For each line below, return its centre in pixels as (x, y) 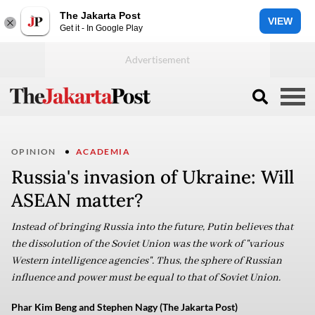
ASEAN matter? (77, 200)
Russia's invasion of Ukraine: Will (153, 177)
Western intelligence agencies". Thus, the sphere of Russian (147, 261)
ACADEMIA (103, 152)
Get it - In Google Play (101, 28)
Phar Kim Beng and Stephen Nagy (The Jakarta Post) (124, 307)
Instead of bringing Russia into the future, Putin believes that (152, 227)
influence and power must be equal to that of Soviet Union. (146, 278)
